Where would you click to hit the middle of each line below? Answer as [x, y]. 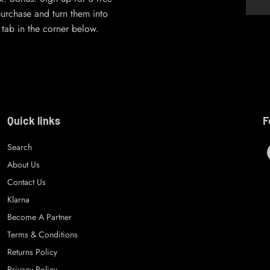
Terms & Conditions [42, 234]
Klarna [18, 199]
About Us [23, 165]
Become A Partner [39, 217]
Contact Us [26, 182]
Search [19, 147]
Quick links [33, 121]
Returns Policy [32, 252]
